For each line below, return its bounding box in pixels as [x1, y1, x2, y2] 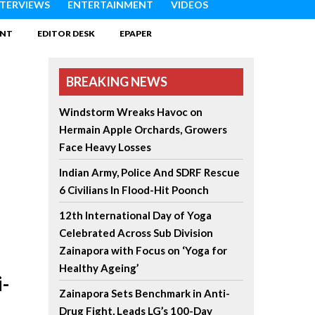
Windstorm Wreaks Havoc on [58, 105, 202, 118]
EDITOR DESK [37, 28, 95, 39]
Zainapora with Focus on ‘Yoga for [58, 244, 227, 257]
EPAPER [120, 28, 152, 39]
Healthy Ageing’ [58, 262, 139, 274]
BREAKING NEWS [65, 74, 167, 89]
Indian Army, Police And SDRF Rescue [58, 166, 240, 179]
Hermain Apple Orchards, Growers [58, 123, 227, 136]
